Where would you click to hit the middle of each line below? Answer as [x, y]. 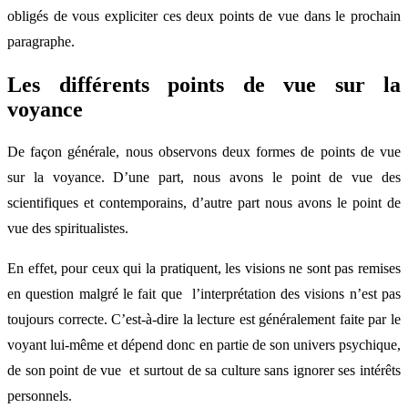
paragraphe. [41, 41]
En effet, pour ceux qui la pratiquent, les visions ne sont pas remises [204, 269]
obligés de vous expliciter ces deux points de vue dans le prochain [204, 15]
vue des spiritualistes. [68, 229]
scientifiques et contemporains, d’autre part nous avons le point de [204, 203]
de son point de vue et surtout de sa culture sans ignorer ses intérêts [204, 371]
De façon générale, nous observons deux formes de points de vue [204, 152]
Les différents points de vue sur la [204, 84]
